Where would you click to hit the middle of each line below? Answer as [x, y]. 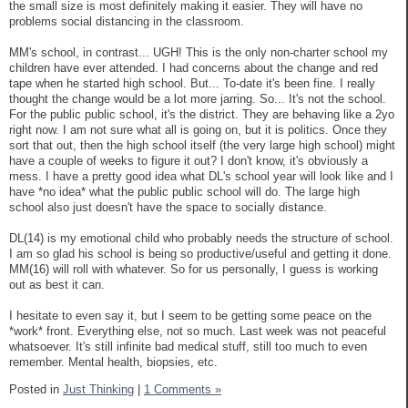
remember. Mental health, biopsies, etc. [113, 362]
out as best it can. [57, 284]
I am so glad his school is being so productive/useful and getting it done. [200, 253]
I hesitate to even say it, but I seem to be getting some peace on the [190, 315]
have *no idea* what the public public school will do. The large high [184, 191]
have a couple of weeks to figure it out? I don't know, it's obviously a [189, 160]
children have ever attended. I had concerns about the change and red [194, 67]
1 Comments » [183, 389]
